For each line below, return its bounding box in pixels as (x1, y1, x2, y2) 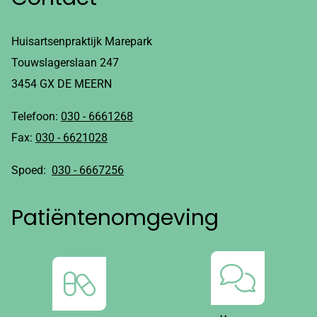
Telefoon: (11, 109, 61, 123)
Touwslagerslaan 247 (11, 55, 119, 69)
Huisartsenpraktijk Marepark (11, 34, 152, 48)
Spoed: (11, 163, 52, 177)
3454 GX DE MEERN (11, 76, 112, 91)
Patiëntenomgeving (11, 202, 219, 233)
